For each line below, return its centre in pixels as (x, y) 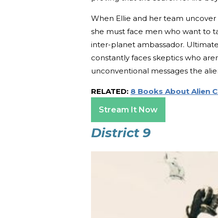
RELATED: (111, 91)
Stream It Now (128, 109)
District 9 (121, 133)
